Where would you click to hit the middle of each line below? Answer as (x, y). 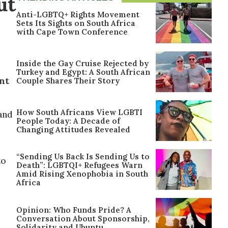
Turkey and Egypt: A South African (83, 72)
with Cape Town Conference (72, 32)
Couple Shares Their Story (68, 80)
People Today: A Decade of (68, 121)
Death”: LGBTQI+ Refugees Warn (79, 165)
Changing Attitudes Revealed (73, 129)
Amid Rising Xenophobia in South (82, 174)
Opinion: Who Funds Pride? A (74, 210)
